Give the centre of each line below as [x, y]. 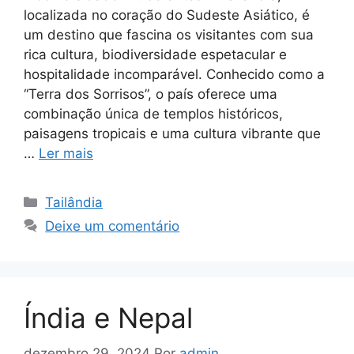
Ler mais [66, 154]
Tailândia [74, 203]
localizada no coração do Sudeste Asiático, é [167, 15]
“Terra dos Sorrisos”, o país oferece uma [151, 94]
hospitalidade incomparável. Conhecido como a [174, 75]
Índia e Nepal [108, 318]
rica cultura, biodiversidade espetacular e [155, 55]
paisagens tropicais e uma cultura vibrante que [172, 134]
